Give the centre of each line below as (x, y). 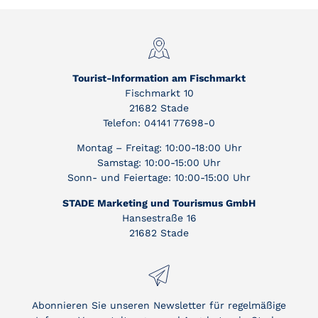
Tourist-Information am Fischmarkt (159, 78)
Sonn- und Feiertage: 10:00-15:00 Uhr (159, 178)
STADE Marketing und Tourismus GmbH (159, 203)
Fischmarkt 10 (159, 93)
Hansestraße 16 (159, 218)
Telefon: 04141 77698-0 (159, 123)
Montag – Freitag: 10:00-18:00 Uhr (159, 148)
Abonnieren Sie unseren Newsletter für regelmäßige (159, 306)
